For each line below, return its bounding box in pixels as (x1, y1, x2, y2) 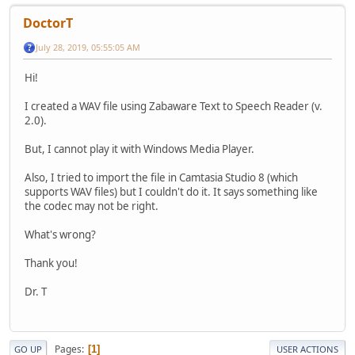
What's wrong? (25, 227, 96, 242)
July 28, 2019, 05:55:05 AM (36, 40, 140, 53)
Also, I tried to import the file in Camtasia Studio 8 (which (25, 170, 298, 185)
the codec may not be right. (25, 198, 158, 213)
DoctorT (23, 13, 73, 32)
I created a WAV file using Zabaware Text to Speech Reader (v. (25, 98, 323, 113)
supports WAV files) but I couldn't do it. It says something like (25, 184, 318, 199)
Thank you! (25, 255, 78, 270)
